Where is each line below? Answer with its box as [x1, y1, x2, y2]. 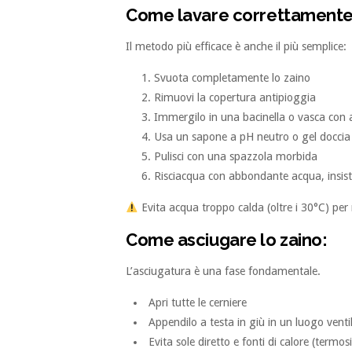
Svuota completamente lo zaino [154, 71, 310, 85]
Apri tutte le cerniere [148, 296, 247, 310]
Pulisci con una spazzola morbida [154, 150, 317, 163]
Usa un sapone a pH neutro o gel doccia [154, 130, 350, 144]
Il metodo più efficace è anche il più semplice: [126, 40, 346, 53]
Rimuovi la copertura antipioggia [154, 91, 316, 104]
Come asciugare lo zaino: [126, 229, 328, 251]
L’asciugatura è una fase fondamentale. [126, 265, 321, 278]
